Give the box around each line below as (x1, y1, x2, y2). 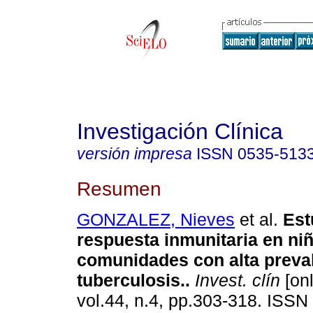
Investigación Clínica (77, 119, 283, 144)
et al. (235, 210, 278, 230)
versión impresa (77, 145, 192, 163)
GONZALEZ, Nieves (77, 210, 235, 230)
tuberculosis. (77, 270, 185, 291)
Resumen (77, 177, 161, 200)
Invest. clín (190, 270, 280, 291)
